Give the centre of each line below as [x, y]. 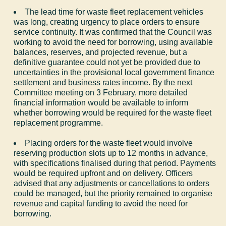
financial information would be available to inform [101, 102]
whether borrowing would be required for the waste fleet [113, 112]
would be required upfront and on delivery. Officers [103, 173]
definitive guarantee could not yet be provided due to [107, 62]
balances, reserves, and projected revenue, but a [101, 52]
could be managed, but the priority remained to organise [113, 193]
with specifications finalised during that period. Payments [115, 163]
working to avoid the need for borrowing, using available [114, 42]
